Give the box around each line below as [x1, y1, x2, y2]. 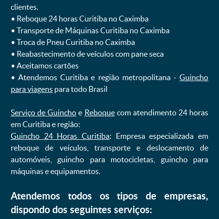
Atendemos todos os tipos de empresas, [10, 189, 209, 202]
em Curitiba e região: [10, 120, 80, 129]
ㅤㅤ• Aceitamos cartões [10, 61, 79, 70]
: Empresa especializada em [109, 131, 209, 140]
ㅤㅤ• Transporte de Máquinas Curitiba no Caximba [10, 26, 170, 35]
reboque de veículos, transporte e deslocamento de [10, 143, 209, 152]
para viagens [10, 85, 53, 93]
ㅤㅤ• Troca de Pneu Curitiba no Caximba [10, 38, 135, 46]
